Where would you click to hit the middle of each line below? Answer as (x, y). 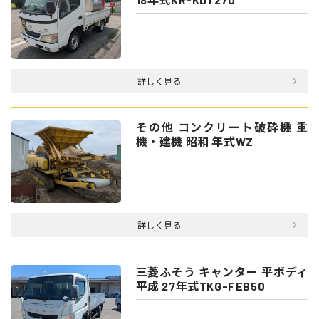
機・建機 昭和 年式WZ (194, 142)
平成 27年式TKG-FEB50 (200, 286)
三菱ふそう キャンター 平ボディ (222, 272)
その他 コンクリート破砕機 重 (222, 127)
